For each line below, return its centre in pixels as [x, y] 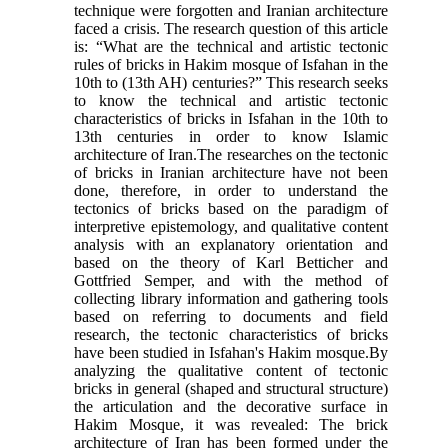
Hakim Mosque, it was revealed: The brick [231, 424]
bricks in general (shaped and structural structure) [231, 388]
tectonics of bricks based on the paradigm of [231, 208]
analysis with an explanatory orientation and [231, 244]
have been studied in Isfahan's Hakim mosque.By [231, 352]
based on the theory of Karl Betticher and [231, 262]
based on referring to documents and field [231, 316]
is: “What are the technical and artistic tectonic [231, 46]
